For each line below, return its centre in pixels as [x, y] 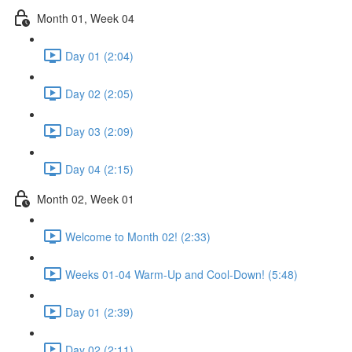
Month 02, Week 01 [86, 198]
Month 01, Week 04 [86, 18]
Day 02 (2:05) [99, 93]
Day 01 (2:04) [99, 55]
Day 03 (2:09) [99, 131]
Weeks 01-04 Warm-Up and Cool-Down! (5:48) [181, 274]
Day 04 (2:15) [99, 169]
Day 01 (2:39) [99, 312]
